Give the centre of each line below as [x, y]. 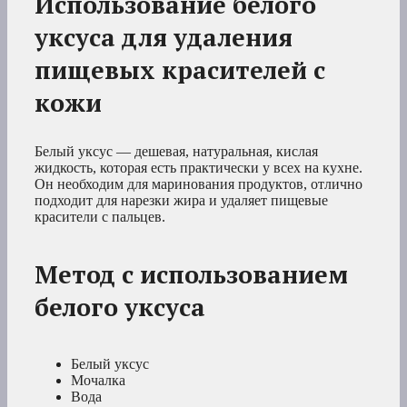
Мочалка [98, 381]
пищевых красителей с [180, 70]
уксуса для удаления [164, 38]
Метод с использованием [191, 275]
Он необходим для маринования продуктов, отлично [199, 184]
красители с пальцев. [100, 217]
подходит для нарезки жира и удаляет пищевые [181, 201]
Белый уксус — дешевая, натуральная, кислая [176, 152]
